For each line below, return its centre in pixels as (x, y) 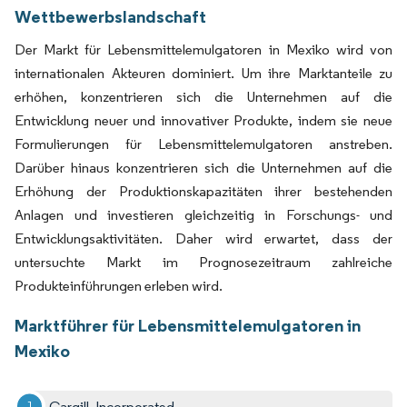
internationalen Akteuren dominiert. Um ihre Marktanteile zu (203, 73)
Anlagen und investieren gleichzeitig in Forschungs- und (203, 214)
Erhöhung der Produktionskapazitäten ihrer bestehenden (203, 191)
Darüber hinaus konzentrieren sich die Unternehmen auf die (203, 167)
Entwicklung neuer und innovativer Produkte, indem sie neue (203, 120)
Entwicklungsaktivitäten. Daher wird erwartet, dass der (203, 238)
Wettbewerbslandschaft (110, 16)
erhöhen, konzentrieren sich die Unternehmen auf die (203, 96)
